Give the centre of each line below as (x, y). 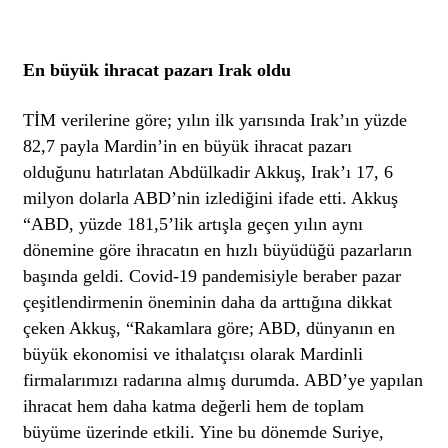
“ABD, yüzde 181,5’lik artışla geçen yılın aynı (193, 223)
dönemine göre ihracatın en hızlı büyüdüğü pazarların (218, 249)
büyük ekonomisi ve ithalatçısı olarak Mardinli (193, 353)
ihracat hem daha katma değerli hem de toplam (194, 405)
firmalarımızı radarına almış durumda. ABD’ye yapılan (223, 379)
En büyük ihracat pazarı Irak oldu (157, 69)
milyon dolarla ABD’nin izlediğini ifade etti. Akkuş (211, 197)
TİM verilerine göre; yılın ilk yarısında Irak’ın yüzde (215, 119)
